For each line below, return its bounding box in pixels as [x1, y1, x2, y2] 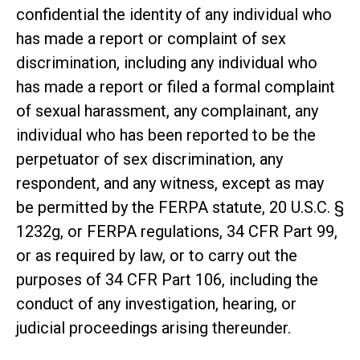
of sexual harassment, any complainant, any [16, 100, 318, 121]
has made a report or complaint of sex [16, 28, 286, 48]
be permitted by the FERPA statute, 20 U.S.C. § [16, 197, 344, 217]
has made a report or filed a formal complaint [16, 76, 335, 96]
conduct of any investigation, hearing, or [16, 293, 297, 313]
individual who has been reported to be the [16, 125, 316, 145]
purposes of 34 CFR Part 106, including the [16, 269, 318, 289]
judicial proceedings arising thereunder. [16, 317, 295, 337]
